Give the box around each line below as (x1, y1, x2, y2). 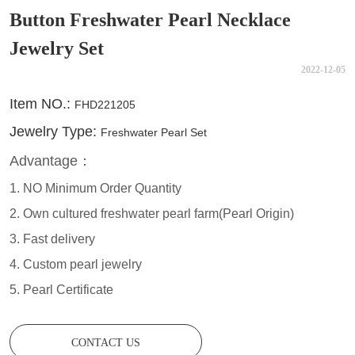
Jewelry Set (10, 38, 105, 59)
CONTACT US (71, 336, 140, 349)
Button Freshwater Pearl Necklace (10, 10, 292, 30)
